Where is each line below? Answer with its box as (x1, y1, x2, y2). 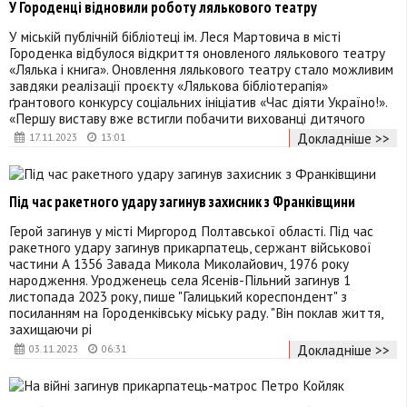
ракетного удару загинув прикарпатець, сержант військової (9, 238, 372, 257)
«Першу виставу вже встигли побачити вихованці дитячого (9, 109, 365, 128)
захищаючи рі (9, 320, 92, 339)
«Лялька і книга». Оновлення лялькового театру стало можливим (9, 60, 393, 79)
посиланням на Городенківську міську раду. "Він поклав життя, (9, 303, 382, 323)
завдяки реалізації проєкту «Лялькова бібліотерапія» (9, 76, 328, 95)
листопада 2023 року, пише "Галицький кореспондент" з (9, 287, 347, 306)
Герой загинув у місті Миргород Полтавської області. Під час (9, 222, 373, 241)
